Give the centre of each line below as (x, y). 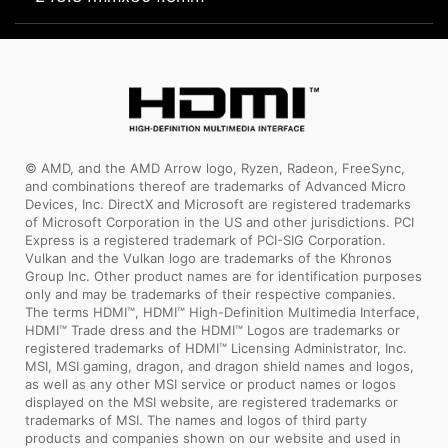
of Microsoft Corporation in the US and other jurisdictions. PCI (219, 222)
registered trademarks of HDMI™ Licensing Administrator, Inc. (216, 348)
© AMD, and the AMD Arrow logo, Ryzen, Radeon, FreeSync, (215, 168)
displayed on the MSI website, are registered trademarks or (211, 402)
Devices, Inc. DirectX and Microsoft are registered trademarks (218, 204)
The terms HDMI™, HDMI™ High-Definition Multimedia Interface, (222, 312)
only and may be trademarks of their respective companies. (210, 294)
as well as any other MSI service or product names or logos (210, 384)
